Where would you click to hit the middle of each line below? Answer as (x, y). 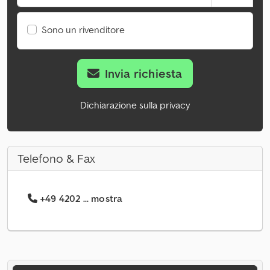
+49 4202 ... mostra (81, 199)
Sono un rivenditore (83, 30)
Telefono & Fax (56, 159)
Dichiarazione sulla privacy (135, 105)
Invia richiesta (143, 74)
